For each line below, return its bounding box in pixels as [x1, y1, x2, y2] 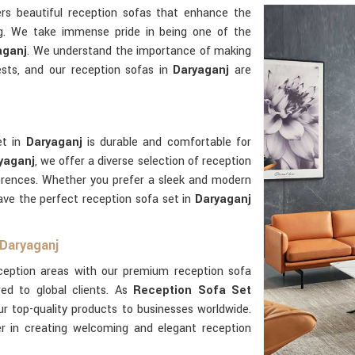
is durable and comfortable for [86, 134, 252, 151]
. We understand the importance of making [27, 43, 252, 59]
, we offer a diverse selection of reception [34, 153, 252, 170]
